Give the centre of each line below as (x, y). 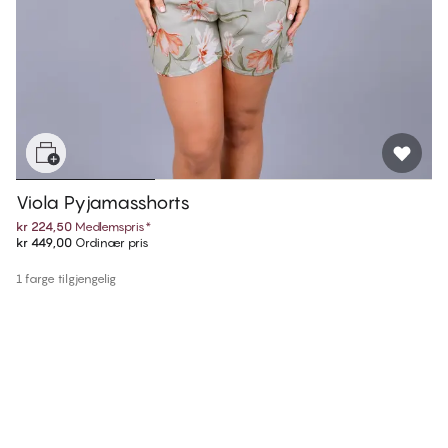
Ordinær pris (110, 243)
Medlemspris (110, 227)
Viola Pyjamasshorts (103, 203)
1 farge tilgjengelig (66, 279)
